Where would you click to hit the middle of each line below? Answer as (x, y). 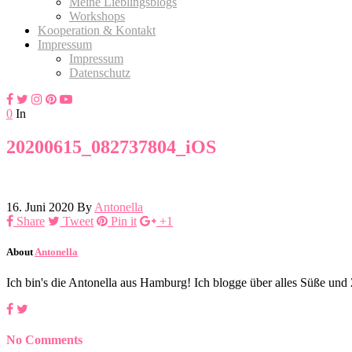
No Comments (44, 340)
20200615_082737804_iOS (111, 147)
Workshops (97, 16)
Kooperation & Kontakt (97, 30)
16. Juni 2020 (40, 207)
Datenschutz (100, 72)
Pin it (124, 221)
